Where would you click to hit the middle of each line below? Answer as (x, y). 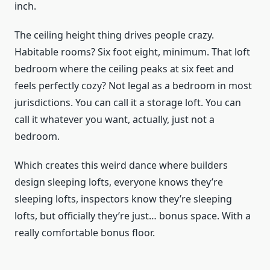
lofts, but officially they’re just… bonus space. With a (133, 216)
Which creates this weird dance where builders (121, 165)
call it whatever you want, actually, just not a (115, 120)
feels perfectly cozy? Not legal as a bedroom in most (133, 86)
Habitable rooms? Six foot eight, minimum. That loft (132, 52)
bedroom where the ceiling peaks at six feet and (124, 69)
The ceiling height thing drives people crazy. (114, 35)
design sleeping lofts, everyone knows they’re (119, 182)
